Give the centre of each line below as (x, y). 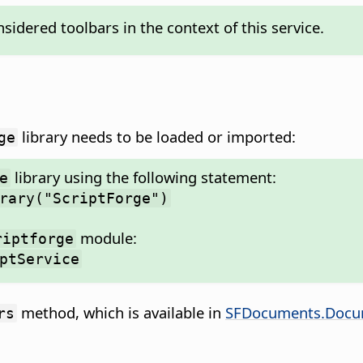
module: (106, 237)
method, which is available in (121, 312)
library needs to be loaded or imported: (157, 136)
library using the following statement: (143, 177)
